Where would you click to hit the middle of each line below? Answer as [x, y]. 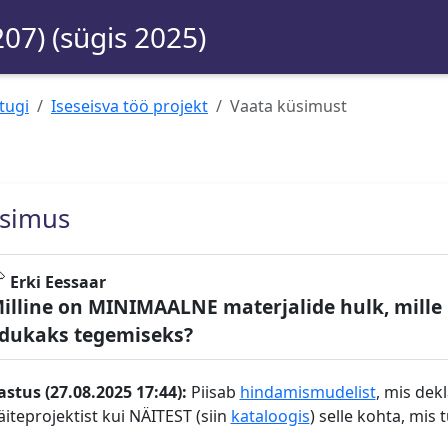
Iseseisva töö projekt [129, 106]
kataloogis [270, 416]
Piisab [213, 392]
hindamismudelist [307, 392]
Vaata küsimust [288, 106]
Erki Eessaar [57, 282]
